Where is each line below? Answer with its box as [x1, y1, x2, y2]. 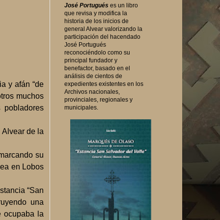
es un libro [109, 1, 138, 9]
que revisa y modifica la [64, 9, 127, 17]
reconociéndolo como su [64, 49, 130, 56]
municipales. [64, 104, 98, 111]
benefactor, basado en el [64, 64, 130, 72]
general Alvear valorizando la [64, 25, 142, 32]
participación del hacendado [64, 33, 140, 40]
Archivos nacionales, [64, 88, 120, 95]
